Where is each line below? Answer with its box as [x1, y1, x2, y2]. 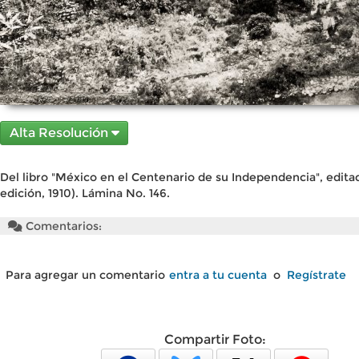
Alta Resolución [9, 125, 111, 140]
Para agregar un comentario [6, 268, 165, 282]
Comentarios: [22, 219, 102, 233]
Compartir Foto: [163, 332, 266, 347]
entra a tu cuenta [169, 268, 267, 282]
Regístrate [287, 268, 346, 282]
